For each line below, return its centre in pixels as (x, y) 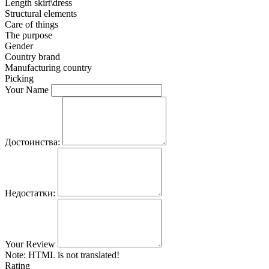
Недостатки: (30, 193)
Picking (19, 79)
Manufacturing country (48, 68)
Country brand (32, 57)
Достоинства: (32, 142)
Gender (19, 46)
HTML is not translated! (73, 255)
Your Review (30, 244)
